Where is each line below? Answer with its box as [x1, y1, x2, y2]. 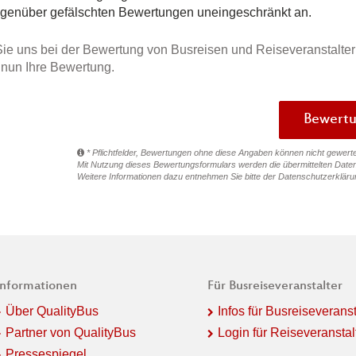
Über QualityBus [5, 304, 99, 318]
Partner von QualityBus [5, 325, 136, 339]
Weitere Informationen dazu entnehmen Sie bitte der [77, 171, 278, 181]
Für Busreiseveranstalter [207, 278, 342, 294]
